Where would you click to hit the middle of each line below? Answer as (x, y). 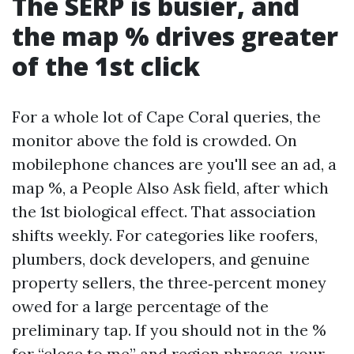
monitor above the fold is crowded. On (154, 140)
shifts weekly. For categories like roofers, (165, 235)
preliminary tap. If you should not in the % (169, 330)
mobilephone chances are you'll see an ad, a (174, 164)
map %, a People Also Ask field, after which (170, 188)
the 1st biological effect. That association (164, 211)
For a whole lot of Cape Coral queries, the (166, 117)
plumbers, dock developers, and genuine (161, 259)
